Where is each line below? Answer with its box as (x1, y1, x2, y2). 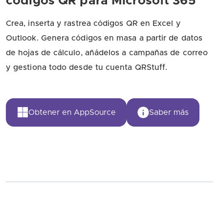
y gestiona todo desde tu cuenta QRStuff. (6, 64, 168, 72)
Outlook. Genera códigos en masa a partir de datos (6, 34, 202, 43)
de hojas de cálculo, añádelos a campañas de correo (6, 49, 208, 57)
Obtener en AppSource (28, 109, 116, 117)
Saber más (149, 109, 189, 117)
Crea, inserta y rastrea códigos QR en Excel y (6, 20, 181, 28)
